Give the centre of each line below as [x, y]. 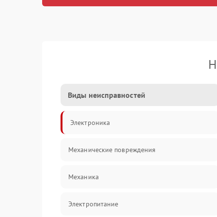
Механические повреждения [112, 150]
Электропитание [93, 204]
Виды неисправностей [107, 95]
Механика [84, 177]
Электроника [90, 123]
